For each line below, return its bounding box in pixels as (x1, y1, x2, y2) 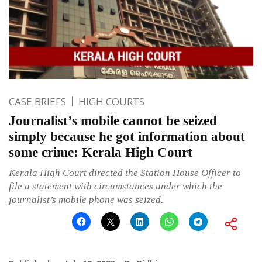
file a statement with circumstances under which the (9, 180, 222, 192)
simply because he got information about (9, 129, 245, 144)
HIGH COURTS (78, 94, 144, 108)
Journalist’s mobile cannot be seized (9, 113, 217, 128)
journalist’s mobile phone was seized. (9, 194, 163, 205)
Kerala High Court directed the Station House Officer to (9, 167, 241, 178)
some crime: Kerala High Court (9, 144, 192, 160)
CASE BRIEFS (9, 94, 66, 108)
